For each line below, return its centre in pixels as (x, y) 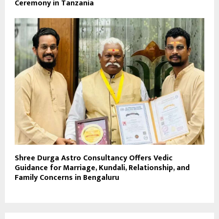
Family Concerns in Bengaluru (67, 178)
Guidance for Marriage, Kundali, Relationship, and (102, 168)
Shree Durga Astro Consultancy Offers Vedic (94, 158)
